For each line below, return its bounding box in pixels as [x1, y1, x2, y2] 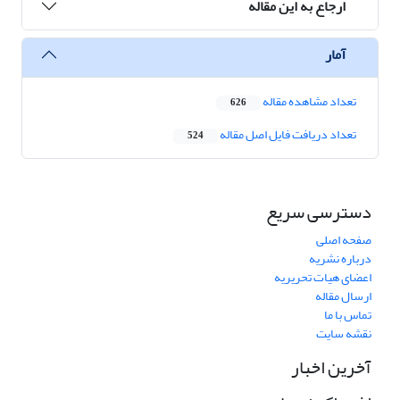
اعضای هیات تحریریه [274, 265, 371, 290]
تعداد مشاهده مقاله [261, 89, 356, 114]
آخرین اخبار [291, 350, 371, 386]
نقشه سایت [316, 321, 371, 346]
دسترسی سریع [266, 195, 371, 230]
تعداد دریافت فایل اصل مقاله [218, 122, 356, 147]
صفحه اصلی [316, 228, 371, 253]
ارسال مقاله [315, 284, 371, 309]
